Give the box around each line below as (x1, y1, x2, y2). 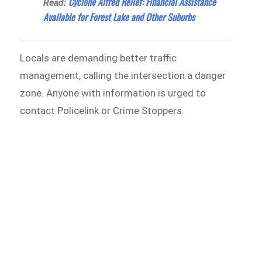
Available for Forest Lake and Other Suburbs (43, 9, 195, 24)
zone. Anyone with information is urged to (20, 87, 206, 99)
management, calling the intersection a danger (20, 69, 226, 81)
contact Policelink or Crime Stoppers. (20, 104, 185, 116)
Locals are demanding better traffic (20, 51, 177, 64)
